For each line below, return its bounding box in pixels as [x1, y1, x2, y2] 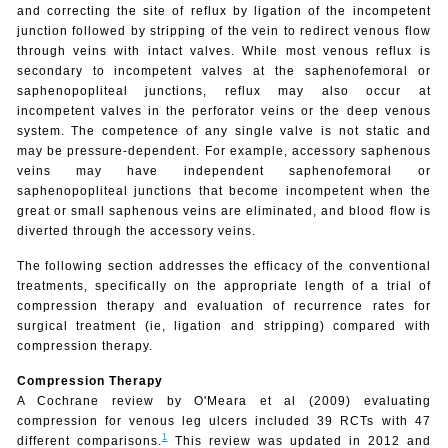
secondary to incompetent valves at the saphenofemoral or [16, 63, 431, 78]
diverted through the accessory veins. [16, 223, 256, 238]
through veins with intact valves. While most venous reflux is [16, 43, 431, 58]
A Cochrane [16, 393, 100, 408]
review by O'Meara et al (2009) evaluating [99, 393, 431, 408]
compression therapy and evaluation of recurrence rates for [16, 298, 431, 313]
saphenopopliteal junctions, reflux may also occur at [16, 83, 431, 98]
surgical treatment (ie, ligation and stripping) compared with [16, 318, 431, 333]
